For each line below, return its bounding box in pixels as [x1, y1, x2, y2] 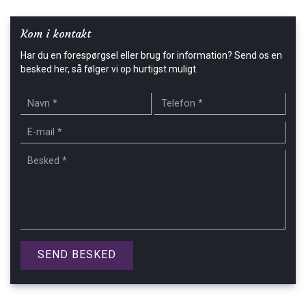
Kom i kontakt [20, 27, 91, 40]
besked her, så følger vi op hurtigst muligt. [20, 64, 198, 74]
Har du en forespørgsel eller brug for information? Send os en [20, 50, 282, 61]
